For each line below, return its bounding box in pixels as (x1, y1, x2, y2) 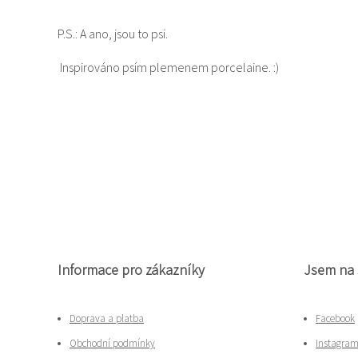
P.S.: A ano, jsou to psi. (58, 26, 168, 42)
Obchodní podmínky (70, 336, 155, 350)
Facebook (316, 312, 355, 325)
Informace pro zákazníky (58, 261, 205, 279)
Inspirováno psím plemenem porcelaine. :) (58, 59, 279, 75)
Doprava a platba (70, 312, 144, 325)
